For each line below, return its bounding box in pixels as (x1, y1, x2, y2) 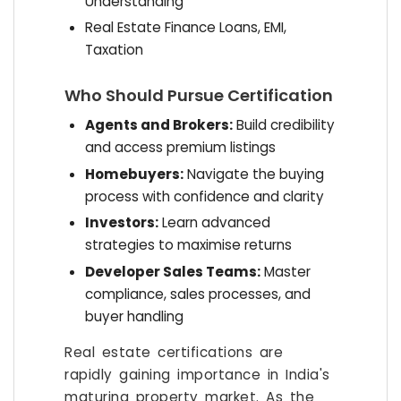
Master (260, 261, 311, 281)
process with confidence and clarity (84, 186, 324, 206)
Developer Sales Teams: (84, 261, 260, 281)
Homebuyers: (84, 164, 183, 183)
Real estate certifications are (64, 343, 283, 363)
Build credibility (232, 115, 335, 135)
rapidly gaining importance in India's (64, 365, 330, 385)
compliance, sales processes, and (84, 284, 311, 303)
